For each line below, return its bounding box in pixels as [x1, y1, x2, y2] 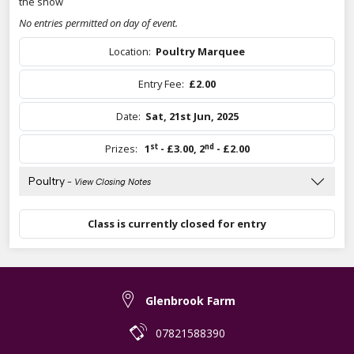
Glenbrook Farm [145, 293, 235, 309]
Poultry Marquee [156, 44, 245, 59]
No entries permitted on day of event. [19, 16, 178, 31]
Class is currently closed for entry [88, 217, 266, 232]
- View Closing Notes [65, 177, 151, 188]
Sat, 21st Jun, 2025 [145, 109, 239, 124]
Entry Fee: [138, 77, 189, 92]
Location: [109, 44, 156, 59]
